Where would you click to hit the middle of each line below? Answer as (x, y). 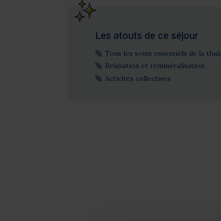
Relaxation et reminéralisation (155, 66)
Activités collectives (138, 78)
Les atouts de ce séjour (147, 36)
